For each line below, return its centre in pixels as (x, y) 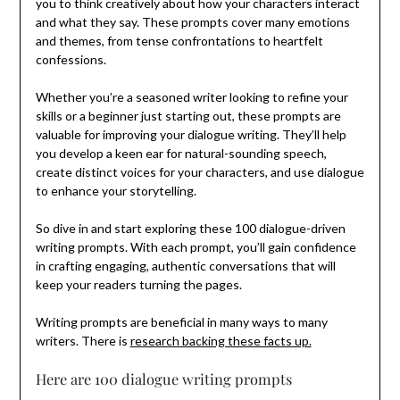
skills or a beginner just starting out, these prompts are (188, 115)
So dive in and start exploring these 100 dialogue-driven (190, 228)
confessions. (71, 59)
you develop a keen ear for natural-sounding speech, (181, 153)
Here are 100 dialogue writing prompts (163, 378)
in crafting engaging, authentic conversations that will (185, 265)
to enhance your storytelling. (116, 190)
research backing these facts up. (221, 340)
